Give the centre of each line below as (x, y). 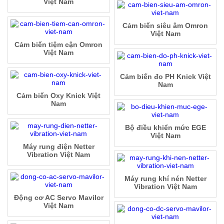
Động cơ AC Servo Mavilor (58, 198)
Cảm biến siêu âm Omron (165, 26)
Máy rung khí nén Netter (165, 179)
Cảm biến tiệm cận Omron (59, 45)
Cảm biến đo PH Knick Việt (165, 77)
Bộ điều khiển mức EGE (165, 128)
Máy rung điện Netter (58, 147)
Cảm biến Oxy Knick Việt (59, 96)
